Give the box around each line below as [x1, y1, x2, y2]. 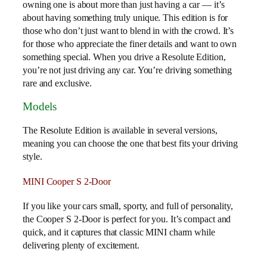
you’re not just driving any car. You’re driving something [23, 64, 232, 76]
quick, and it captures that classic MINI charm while [23, 226, 215, 238]
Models [23, 100, 57, 113]
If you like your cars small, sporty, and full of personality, [23, 200, 233, 212]
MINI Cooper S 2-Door [23, 175, 111, 187]
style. [23, 150, 42, 162]
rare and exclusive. [23, 77, 92, 89]
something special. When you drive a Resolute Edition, [23, 51, 226, 63]
